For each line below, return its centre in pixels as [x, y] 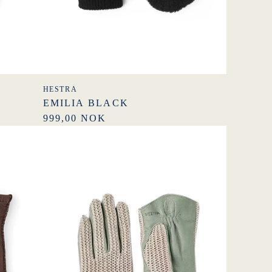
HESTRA [60, 90]
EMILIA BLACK [86, 103]
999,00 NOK [75, 118]
